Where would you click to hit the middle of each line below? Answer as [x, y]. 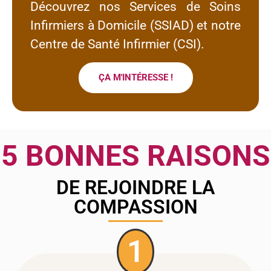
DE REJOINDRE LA [135, 187]
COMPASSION [135, 207]
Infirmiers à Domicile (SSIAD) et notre [135, 25]
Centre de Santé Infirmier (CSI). [117, 44]
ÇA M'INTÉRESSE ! [135, 78]
